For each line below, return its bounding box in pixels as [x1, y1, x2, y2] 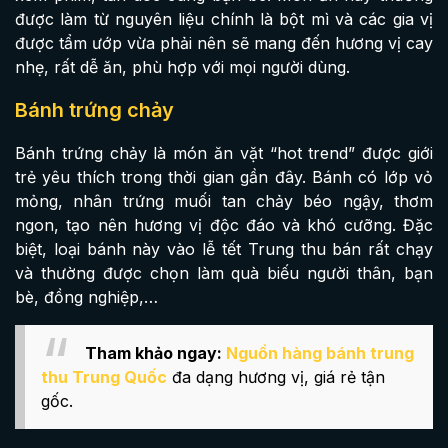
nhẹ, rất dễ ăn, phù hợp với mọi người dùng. [15, 57, 350, 78]
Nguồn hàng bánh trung [226, 343, 414, 364]
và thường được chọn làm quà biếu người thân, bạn [15, 263, 433, 284]
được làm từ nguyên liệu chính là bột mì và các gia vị [15, 9, 433, 30]
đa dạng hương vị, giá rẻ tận [167, 367, 385, 388]
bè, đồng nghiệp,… [15, 287, 158, 308]
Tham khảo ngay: [85, 343, 222, 364]
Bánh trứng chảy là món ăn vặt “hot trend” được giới [15, 143, 433, 164]
